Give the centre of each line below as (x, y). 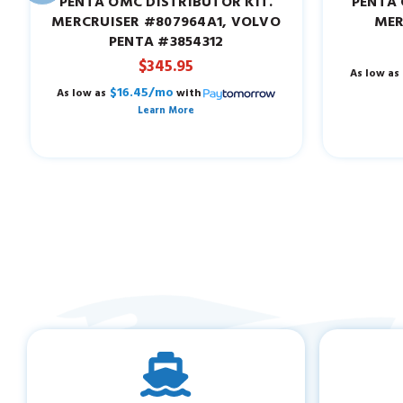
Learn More (166, 110)
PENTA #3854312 (166, 43)
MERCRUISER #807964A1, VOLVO (166, 23)
